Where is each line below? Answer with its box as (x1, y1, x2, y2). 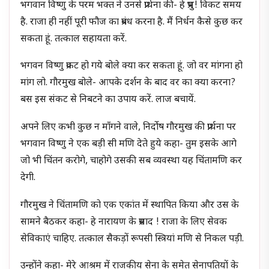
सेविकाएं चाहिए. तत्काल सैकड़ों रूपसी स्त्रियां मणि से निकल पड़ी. (20, 232, 244, 246)
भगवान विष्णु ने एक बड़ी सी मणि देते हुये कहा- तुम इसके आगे (20, 138, 237, 151)
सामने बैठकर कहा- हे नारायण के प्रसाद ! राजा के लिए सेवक (20, 216, 228, 229)
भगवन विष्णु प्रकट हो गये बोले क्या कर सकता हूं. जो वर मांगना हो (20, 60, 243, 73)
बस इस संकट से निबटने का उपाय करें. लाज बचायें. (20, 94, 196, 107)
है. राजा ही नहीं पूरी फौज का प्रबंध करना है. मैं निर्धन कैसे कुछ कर (20, 16, 243, 29)
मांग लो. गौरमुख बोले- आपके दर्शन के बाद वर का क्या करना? (20, 77, 236, 90)
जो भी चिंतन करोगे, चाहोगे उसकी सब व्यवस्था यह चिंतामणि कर (20, 155, 243, 168)
